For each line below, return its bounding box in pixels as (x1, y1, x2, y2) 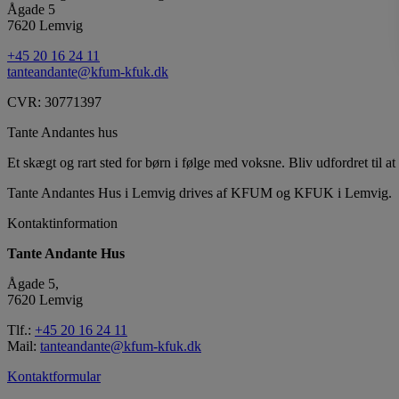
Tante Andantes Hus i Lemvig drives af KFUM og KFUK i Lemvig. (7, 184, 392, 200)
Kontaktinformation (7, 215, 118, 231)
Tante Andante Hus (7, 245, 125, 261)
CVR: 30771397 (7, 94, 102, 110)
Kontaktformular (7, 368, 101, 384)
